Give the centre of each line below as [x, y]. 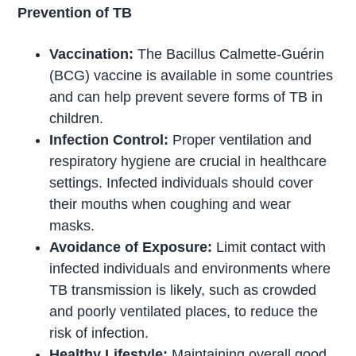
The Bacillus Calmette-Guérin [229, 54]
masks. [72, 225]
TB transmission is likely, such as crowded [183, 290]
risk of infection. [99, 333]
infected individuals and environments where [190, 268]
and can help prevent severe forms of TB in [186, 97]
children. [77, 118]
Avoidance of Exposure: [131, 247]
